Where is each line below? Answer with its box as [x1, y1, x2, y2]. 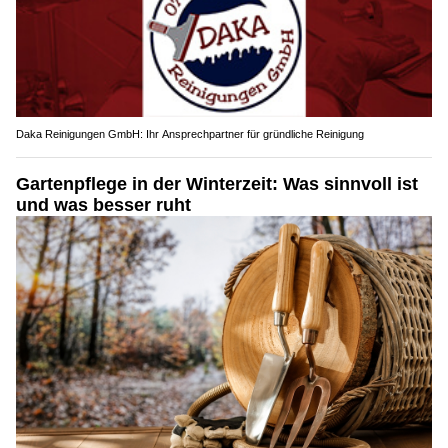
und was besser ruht [16, 194, 191, 215]
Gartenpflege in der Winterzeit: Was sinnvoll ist [16, 173, 418, 194]
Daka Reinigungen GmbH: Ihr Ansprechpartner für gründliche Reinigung [16, 127, 364, 140]
